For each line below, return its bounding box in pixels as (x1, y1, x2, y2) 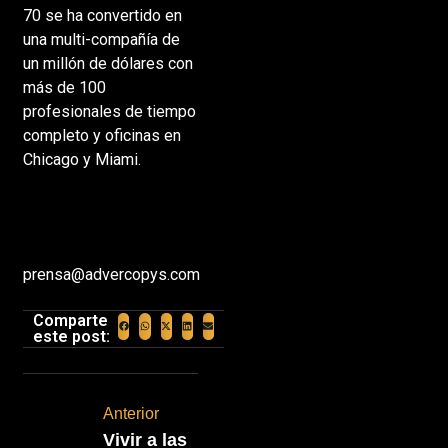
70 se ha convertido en (22, 6, 182, 26)
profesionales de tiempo (22, 102, 196, 122)
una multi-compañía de (22, 30, 180, 50)
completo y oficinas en (22, 126, 181, 146)
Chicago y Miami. (22, 150, 141, 170)
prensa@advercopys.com (22, 265, 200, 285)
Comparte (32, 310, 108, 330)
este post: (32, 326, 110, 346)
